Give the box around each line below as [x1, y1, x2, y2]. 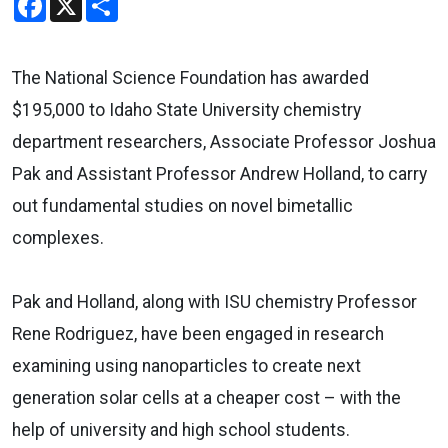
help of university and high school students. [12, 419, 350, 440]
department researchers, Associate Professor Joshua [12, 131, 436, 152]
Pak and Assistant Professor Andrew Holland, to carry [12, 163, 427, 184]
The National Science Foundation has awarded [12, 67, 369, 88]
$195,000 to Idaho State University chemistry [12, 99, 361, 120]
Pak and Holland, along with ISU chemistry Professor [12, 291, 417, 312]
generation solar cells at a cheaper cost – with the [12, 387, 401, 408]
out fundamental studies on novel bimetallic [12, 195, 353, 216]
